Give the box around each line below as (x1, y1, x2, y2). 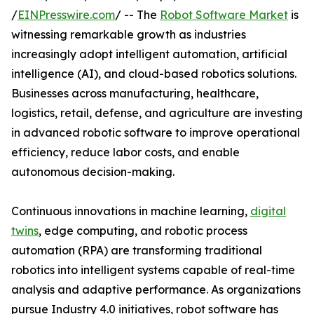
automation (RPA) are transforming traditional (11, 243, 262, 258)
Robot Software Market (160, 8, 288, 22)
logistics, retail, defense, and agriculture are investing (11, 106, 303, 121)
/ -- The (115, 8, 160, 22)
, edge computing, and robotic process (39, 224, 247, 238)
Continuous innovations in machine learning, (11, 204, 250, 219)
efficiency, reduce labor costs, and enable (11, 145, 240, 160)
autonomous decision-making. (11, 165, 175, 179)
